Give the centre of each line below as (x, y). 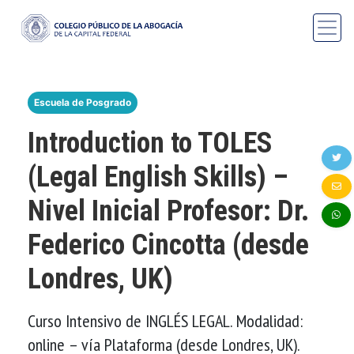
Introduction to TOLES (150, 143)
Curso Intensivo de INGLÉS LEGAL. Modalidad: (165, 320)
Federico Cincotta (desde (168, 245)
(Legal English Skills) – (158, 177)
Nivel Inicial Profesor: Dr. (168, 211)
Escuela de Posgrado (83, 102)
